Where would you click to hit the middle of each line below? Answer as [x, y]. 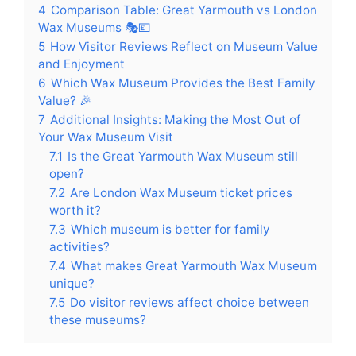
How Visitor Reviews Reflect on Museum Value [184, 47]
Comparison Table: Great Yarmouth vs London [184, 10]
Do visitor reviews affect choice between [190, 303]
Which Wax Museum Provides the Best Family [183, 83]
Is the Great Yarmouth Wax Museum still [183, 157]
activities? [79, 247]
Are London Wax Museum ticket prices [181, 193]
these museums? [98, 320]
